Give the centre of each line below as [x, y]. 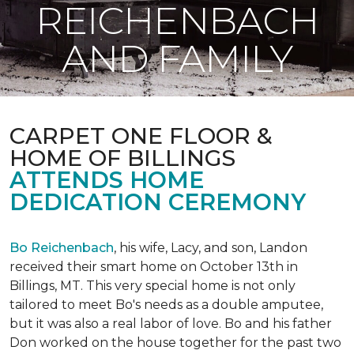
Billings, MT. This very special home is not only [153, 286]
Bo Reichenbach [62, 248]
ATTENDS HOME [107, 180]
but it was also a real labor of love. [117, 324]
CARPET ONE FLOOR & [141, 136]
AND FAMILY [177, 58]
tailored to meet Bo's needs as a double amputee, [166, 305]
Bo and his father [278, 324]
